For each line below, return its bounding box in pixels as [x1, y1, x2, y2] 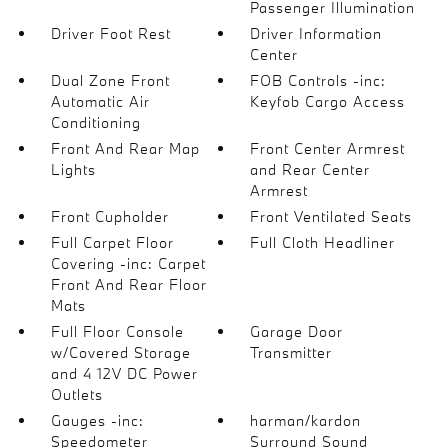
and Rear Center [250, 160, 371, 179]
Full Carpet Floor [50, 233, 174, 252]
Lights [50, 160, 96, 179]
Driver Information [250, 24, 383, 43]
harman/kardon [250, 411, 362, 430]
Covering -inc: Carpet [50, 254, 206, 273]
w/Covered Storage [50, 343, 191, 362]
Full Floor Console [50, 322, 184, 341]
